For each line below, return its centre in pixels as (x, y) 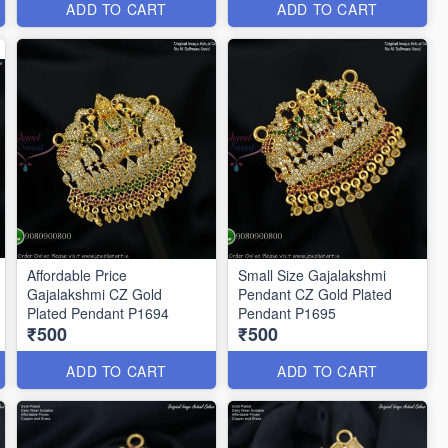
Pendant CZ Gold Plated (315, 294)
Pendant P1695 (287, 313)
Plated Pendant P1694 (98, 313)
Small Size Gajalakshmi (312, 275)
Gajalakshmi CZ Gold (95, 294)
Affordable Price (77, 275)
